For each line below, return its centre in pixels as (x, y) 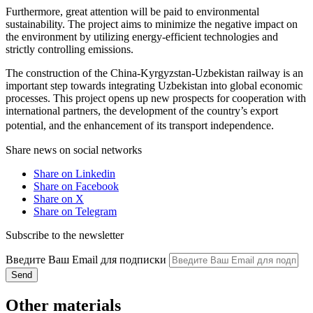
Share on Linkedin (74, 173)
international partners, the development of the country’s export (142, 110)
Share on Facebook (76, 186)
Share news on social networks (74, 150)
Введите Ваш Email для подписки (86, 259)
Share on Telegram (75, 211)
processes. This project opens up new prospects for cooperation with (156, 98)
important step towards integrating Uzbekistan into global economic (154, 85)
